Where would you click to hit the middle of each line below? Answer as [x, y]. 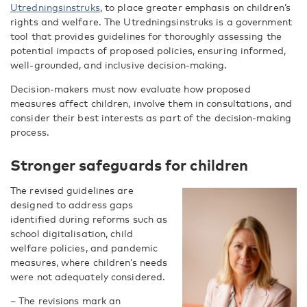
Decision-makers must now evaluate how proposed [131, 89]
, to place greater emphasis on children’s [195, 7]
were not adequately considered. [88, 277]
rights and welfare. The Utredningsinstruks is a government [151, 22]
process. [30, 132]
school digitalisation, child [72, 233]
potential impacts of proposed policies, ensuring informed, [148, 50]
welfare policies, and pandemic [84, 248]
